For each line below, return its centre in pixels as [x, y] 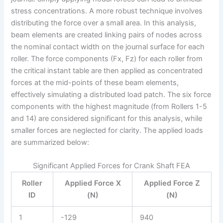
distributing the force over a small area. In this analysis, [104, 23]
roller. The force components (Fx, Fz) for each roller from [107, 58]
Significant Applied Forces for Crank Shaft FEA [111, 166]
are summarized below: [50, 142]
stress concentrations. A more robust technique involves [107, 11]
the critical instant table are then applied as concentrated [107, 70]
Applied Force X [93, 183]
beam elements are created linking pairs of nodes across [107, 35]
